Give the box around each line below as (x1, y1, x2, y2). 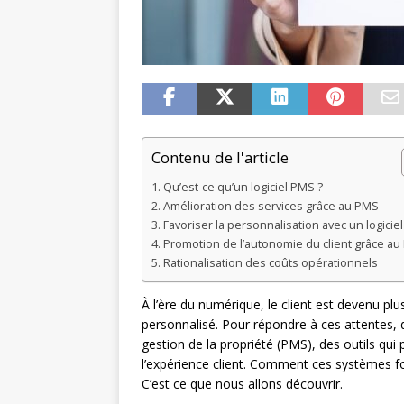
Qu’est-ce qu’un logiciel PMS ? (162, 179, 323, 196)
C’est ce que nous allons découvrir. (142, 375, 343, 393)
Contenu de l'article (151, 147, 289, 169)
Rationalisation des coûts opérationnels (162, 255, 378, 271)
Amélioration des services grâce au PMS (162, 198, 379, 215)
